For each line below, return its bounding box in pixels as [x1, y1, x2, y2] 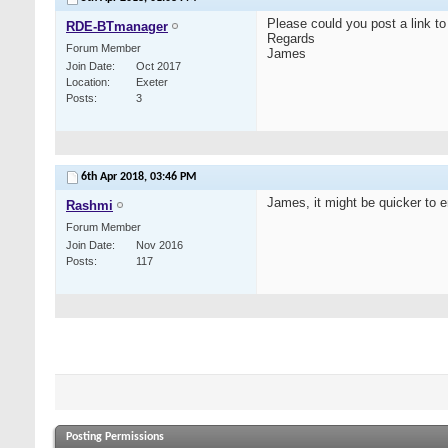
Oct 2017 [136, 60, 181, 73]
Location [66, 76, 107, 89]
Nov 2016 [136, 239, 183, 252]
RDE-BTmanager [66, 19, 168, 35]
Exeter [136, 76, 168, 89]
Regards [267, 31, 315, 47]
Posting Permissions [66, 431, 164, 444]
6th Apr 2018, [81, 171, 150, 184]
